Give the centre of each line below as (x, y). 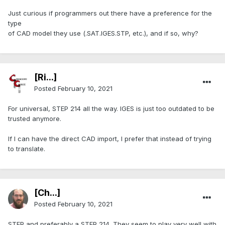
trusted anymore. (35, 119)
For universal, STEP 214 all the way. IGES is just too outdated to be (111, 109)
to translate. (27, 149)
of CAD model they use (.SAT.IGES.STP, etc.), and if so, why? (103, 33)
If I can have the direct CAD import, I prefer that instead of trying (110, 139)
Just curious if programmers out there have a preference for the (110, 13)
